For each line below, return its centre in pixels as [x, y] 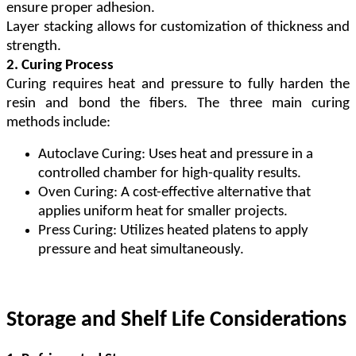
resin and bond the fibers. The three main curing [178, 103]
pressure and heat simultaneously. [141, 250]
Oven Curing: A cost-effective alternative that [174, 192]
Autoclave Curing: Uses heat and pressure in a [176, 154]
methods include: [58, 122]
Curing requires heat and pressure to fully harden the [178, 84]
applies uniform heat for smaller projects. [163, 211]
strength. [34, 46]
